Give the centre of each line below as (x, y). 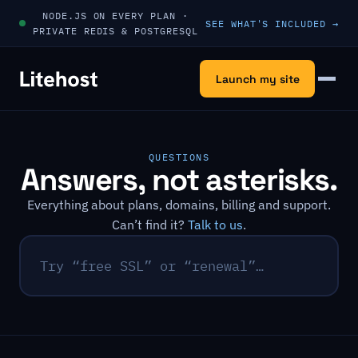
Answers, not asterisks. (179, 180)
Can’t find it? (150, 225)
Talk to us (215, 225)
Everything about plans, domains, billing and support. (179, 205)
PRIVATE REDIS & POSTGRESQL (115, 31)
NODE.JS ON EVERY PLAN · (115, 16)
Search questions (97, 274)
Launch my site (257, 79)
